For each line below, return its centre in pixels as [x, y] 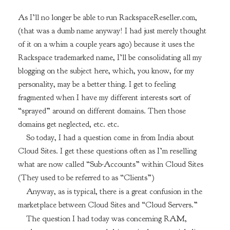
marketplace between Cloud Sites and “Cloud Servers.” [108, 205]
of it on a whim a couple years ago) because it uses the [106, 44]
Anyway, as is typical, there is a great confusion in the [114, 191]
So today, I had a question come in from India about [110, 138]
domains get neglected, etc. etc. [68, 124]
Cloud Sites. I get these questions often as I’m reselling [107, 151]
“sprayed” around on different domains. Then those [102, 111]
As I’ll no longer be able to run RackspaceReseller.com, [107, 17]
